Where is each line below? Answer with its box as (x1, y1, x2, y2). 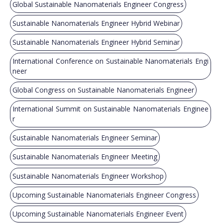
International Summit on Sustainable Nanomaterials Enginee (12, 104, 209, 114)
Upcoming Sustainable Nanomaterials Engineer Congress (12, 190, 196, 200)
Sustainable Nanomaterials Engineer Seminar (12, 133, 157, 143)
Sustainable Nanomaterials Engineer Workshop (12, 171, 164, 181)
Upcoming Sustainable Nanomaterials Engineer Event (12, 209, 184, 219)
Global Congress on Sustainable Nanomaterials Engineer (12, 85, 194, 95)
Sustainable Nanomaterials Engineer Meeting (12, 152, 157, 162)
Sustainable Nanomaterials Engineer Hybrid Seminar (12, 37, 180, 47)
